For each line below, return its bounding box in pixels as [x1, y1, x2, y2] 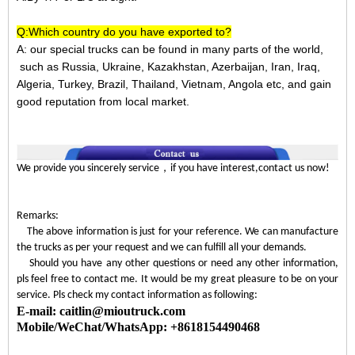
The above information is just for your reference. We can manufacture [17, 225, 338, 238]
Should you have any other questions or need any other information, [17, 257, 338, 269]
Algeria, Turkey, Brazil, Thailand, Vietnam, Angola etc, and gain [17, 77, 331, 90]
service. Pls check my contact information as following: [17, 288, 258, 301]
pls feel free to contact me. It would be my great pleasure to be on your [17, 273, 338, 285]
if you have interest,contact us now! [170, 162, 330, 174]
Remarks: [17, 209, 59, 222]
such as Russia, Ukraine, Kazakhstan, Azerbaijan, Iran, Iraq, [17, 59, 320, 73]
